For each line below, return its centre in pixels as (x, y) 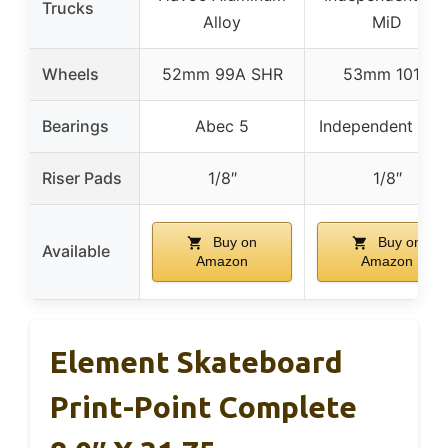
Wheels (70, 73)
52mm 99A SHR (222, 73)
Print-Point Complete (203, 406)
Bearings (75, 125)
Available (76, 250)
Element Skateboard (196, 361)
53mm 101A (387, 73)
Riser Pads (82, 177)
